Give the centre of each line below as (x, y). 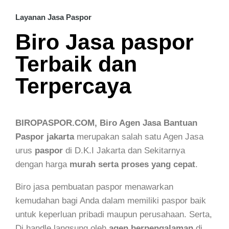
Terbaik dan (76, 64)
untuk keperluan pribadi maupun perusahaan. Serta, (114, 214)
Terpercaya (73, 86)
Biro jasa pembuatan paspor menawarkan (94, 187)
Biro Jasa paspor (105, 42)
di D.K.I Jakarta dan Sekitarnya (124, 150)
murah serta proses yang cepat (132, 164)
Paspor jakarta (45, 136)
